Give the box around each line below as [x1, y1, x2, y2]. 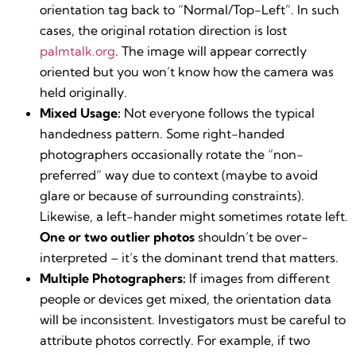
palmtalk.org [40, 42, 115, 59]
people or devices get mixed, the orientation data [40, 290, 331, 307]
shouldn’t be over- [195, 228, 308, 245]
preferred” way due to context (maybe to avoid [40, 166, 318, 183]
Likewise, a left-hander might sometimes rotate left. [40, 207, 348, 224]
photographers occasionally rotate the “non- [40, 145, 304, 162]
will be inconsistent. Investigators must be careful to [40, 311, 346, 327]
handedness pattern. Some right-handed [40, 125, 284, 141]
